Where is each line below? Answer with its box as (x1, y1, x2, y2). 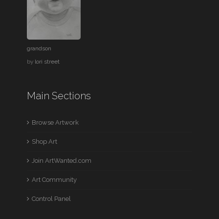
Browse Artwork (32, 119, 79, 127)
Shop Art (32, 138, 58, 146)
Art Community (32, 176, 77, 184)
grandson (27, 45, 52, 52)
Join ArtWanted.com (32, 157, 92, 165)
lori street (35, 58, 60, 66)
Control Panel (32, 195, 71, 203)
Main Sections (27, 90, 91, 102)
